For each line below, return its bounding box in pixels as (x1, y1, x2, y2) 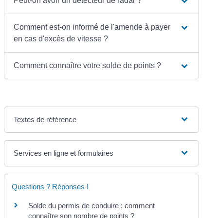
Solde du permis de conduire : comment (28, 201, 155, 210)
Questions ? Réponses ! (12, 182, 89, 191)
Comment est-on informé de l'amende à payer (14, 22, 171, 31)
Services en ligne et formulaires (14, 148, 114, 157)
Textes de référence (14, 115, 77, 124)
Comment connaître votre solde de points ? (14, 61, 162, 70)
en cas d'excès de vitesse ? (14, 34, 109, 43)
